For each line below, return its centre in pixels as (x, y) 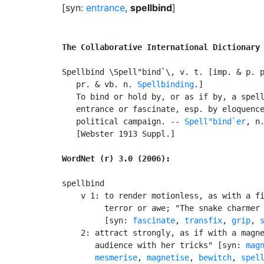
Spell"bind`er (215, 121)
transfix (203, 220)
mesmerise (116, 257)
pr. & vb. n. (100, 84)
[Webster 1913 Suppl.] (118, 133)
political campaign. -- (123, 121)
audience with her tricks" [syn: (154, 245)
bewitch (215, 257)
